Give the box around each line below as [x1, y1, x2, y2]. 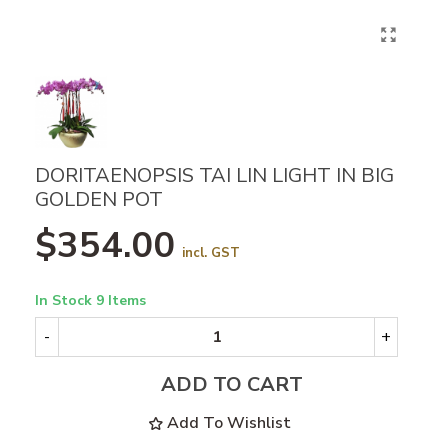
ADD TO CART [161, 370, 303, 398]
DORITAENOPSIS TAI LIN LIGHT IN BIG [35, 162, 394, 190]
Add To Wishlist [167, 412, 291, 435]
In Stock [35, 291, 96, 311]
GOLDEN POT [35, 186, 163, 214]
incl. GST [182, 244, 240, 263]
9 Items [96, 291, 146, 311]
